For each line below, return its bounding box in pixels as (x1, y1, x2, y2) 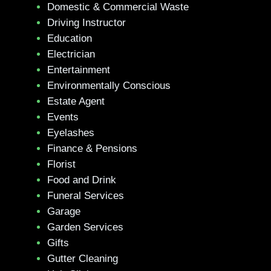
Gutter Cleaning (47, 253, 118, 264)
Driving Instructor (47, 17, 126, 28)
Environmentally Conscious (47, 80, 171, 91)
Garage (47, 206, 80, 217)
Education (47, 33, 92, 44)
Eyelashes (47, 127, 94, 139)
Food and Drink (47, 174, 116, 186)
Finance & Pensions (47, 143, 137, 154)
